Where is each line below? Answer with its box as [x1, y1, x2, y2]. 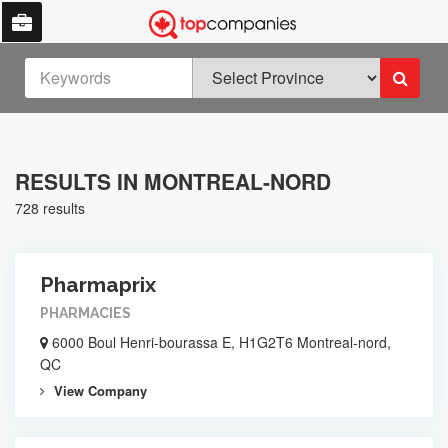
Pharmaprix [40, 272, 156, 297]
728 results [15, 198, 85, 218]
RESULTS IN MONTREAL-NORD [15, 166, 331, 196]
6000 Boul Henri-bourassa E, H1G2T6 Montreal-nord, [48, 332, 391, 352]
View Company [50, 381, 147, 400]
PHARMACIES [40, 305, 131, 321]
